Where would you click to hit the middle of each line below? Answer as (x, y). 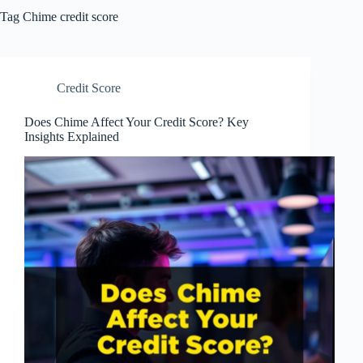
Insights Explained (72, 137)
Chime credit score (69, 17)
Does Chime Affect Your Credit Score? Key (137, 122)
